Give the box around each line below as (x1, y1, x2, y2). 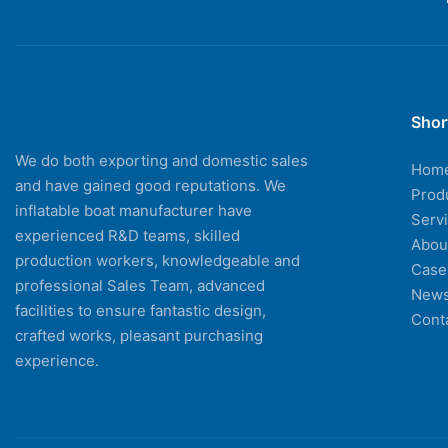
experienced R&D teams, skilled (15, 225, 240, 245)
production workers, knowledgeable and (15, 250, 300, 270)
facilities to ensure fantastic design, (15, 300, 266, 320)
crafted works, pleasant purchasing (15, 325, 263, 345)
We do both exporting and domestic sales (15, 150, 308, 170)
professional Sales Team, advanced (15, 275, 265, 295)
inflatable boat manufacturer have (15, 200, 252, 220)
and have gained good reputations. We (15, 175, 286, 195)
